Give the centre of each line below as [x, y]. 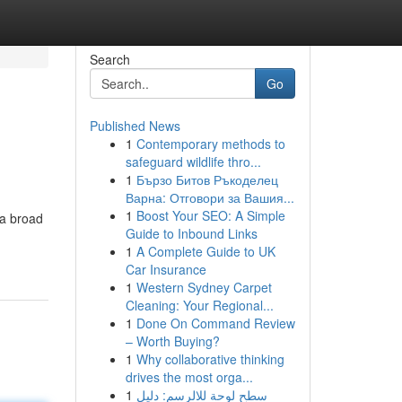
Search [109, 59]
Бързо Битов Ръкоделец [207, 179]
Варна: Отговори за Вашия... [210, 197]
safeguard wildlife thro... [193, 162]
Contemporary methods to [210, 144]
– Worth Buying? [172, 341]
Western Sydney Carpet [204, 287]
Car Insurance [166, 269]
